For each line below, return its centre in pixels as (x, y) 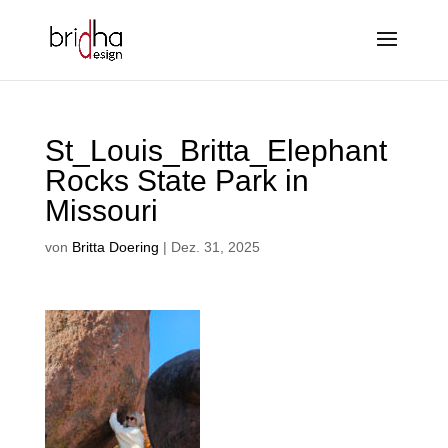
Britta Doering (115, 247)
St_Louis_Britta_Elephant (215, 150)
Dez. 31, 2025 (215, 247)
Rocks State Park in (176, 180)
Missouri (101, 210)
